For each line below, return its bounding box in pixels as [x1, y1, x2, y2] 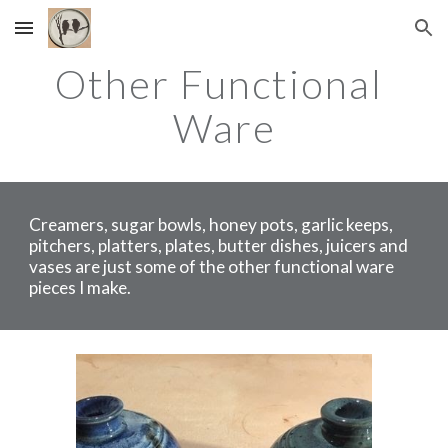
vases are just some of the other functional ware [29, 256, 395, 277]
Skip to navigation [307, 28, 432, 46]
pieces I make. [29, 277, 132, 298]
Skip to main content [16, 28, 158, 46]
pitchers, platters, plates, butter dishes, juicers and [29, 235, 409, 256]
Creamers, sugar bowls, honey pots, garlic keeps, [29, 214, 394, 235]
